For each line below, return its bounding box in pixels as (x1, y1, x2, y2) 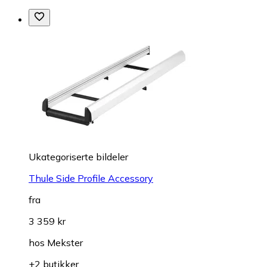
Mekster (47, 237, 83, 249)
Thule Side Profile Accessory (29, 172, 153, 185)
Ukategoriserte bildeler (29, 151, 128, 163)
